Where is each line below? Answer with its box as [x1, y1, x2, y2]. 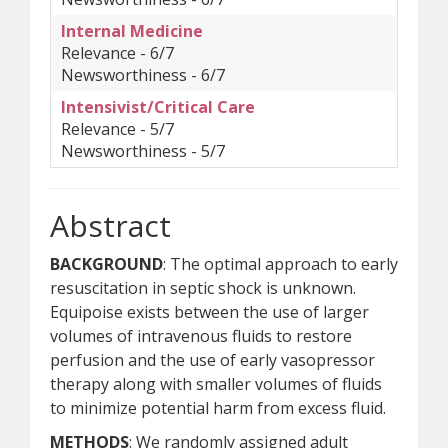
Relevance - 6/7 [61, 42, 174, 64]
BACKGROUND [50, 253, 163, 275]
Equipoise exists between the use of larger [50, 301, 369, 323]
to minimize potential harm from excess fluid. [50, 397, 386, 419]
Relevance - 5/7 [61, 118, 174, 140]
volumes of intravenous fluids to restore [50, 325, 352, 347]
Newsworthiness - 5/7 [61, 140, 225, 162]
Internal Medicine [61, 20, 203, 42]
